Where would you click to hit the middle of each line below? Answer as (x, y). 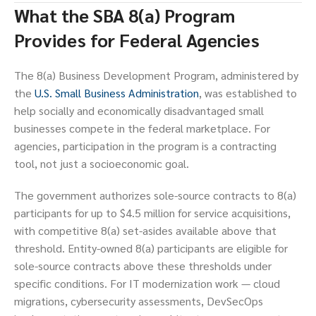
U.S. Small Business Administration (117, 93)
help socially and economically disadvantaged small (139, 111)
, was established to (248, 93)
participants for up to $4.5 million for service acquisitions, (152, 213)
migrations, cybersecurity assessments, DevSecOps (139, 301)
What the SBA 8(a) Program (124, 16)
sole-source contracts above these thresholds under (143, 266)
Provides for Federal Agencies (137, 40)
